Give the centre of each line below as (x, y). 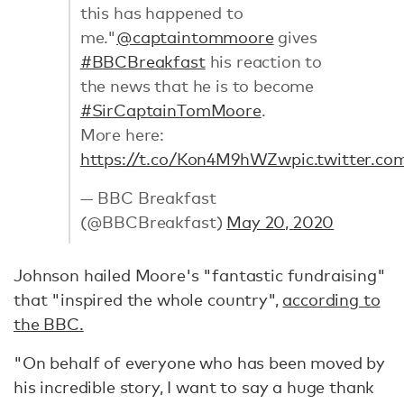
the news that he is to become (197, 85)
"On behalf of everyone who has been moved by (199, 363)
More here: (122, 134)
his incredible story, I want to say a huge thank (194, 387)
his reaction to (264, 61)
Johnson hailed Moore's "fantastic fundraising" (200, 275)
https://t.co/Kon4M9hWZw (186, 158)
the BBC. (49, 324)
